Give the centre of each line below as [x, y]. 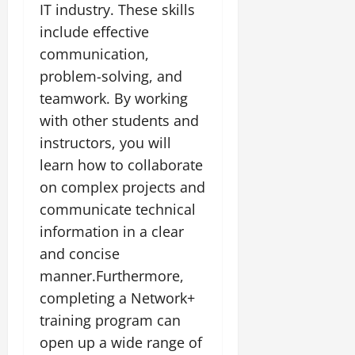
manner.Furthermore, [112, 275]
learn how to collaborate [121, 164]
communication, [94, 53]
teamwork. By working [114, 98]
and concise [80, 253]
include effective [94, 31]
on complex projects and [122, 187]
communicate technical [118, 209]
